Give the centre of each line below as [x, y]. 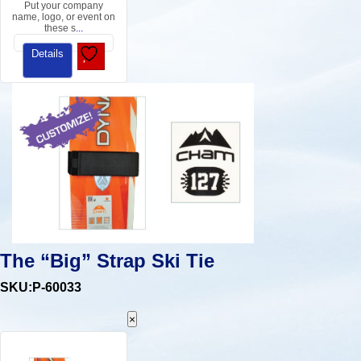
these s [60, 29]
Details [48, 54]
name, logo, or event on [64, 17]
